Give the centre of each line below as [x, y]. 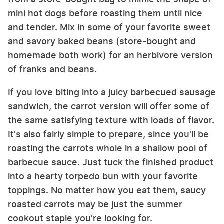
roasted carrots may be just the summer [95, 204]
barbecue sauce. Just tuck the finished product [111, 162]
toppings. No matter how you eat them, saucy [107, 190]
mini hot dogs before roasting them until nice [105, 13]
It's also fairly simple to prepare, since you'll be [108, 134]
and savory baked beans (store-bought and [102, 41]
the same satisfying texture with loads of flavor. [111, 120]
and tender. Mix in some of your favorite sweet [109, 27]
